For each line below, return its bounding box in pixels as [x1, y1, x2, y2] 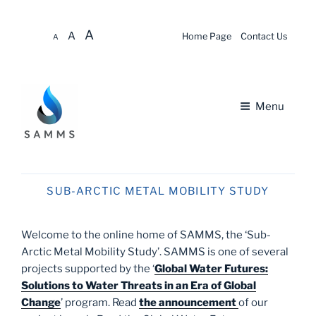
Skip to [140, 14, 169, 25]
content [138, 31, 170, 42]
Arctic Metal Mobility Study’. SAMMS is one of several [21, 245, 288, 259]
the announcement [139, 296, 238, 310]
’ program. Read [61, 296, 139, 310]
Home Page [182, 31, 231, 42]
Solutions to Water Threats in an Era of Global [21, 279, 256, 293]
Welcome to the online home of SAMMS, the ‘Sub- [21, 229, 271, 242]
